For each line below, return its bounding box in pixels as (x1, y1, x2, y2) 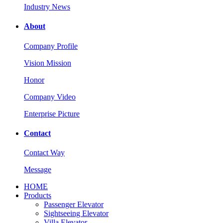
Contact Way (24, 148, 65, 157)
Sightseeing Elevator (44, 209, 109, 218)
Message (24, 165, 51, 174)
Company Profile (24, 41, 78, 50)
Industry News (24, 2, 70, 11)
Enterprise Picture (24, 109, 80, 118)
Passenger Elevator (44, 200, 104, 209)
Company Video (24, 92, 76, 101)
